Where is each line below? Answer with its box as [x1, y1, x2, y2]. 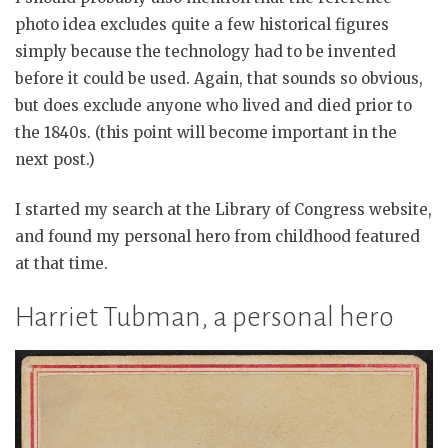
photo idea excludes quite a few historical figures [15, 15, 389, 35]
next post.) [15, 150, 95, 170]
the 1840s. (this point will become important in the [15, 123, 397, 143]
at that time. [15, 253, 108, 273]
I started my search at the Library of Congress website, [15, 199, 432, 219]
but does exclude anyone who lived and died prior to [15, 96, 412, 116]
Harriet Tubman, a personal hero [15, 302, 394, 333]
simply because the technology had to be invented [15, 42, 396, 62]
